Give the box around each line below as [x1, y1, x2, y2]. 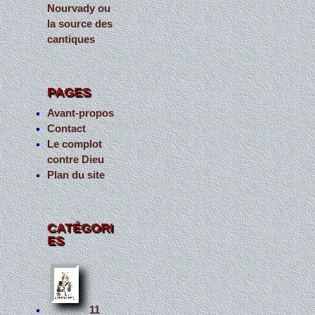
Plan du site [47, 169, 105, 181]
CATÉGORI [47, 220, 114, 235]
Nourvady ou [47, 3, 111, 15]
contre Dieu [47, 153, 105, 165]
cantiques [47, 34, 96, 46]
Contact [47, 122, 86, 134]
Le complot [47, 138, 103, 150]
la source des [47, 18, 113, 30]
